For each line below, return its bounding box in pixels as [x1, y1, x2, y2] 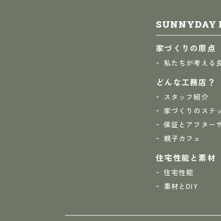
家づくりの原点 [156, 42, 216, 54]
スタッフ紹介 [164, 92, 209, 102]
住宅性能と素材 [156, 151, 216, 163]
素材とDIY [164, 181, 198, 191]
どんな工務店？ [156, 76, 216, 88]
